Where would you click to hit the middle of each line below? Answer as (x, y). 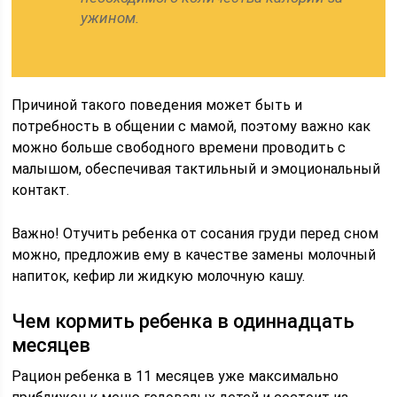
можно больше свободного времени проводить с (179, 148)
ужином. (110, 18)
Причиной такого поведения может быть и (157, 105)
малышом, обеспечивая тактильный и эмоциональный (196, 169)
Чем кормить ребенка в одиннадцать (183, 321)
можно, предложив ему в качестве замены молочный (194, 255)
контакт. (41, 190)
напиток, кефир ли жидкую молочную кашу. (159, 276)
